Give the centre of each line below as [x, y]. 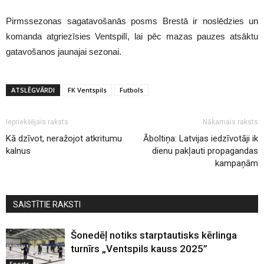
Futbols [131, 90]
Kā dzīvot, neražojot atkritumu [64, 138]
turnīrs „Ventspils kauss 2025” [139, 249]
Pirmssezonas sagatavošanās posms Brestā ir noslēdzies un [132, 21]
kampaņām [237, 163]
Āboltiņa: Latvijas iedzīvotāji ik [201, 138]
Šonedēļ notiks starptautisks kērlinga [154, 235]
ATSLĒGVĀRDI [33, 90]
